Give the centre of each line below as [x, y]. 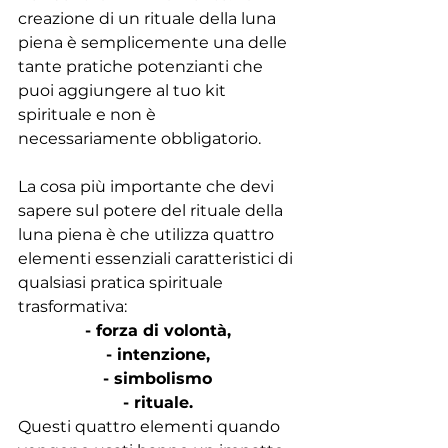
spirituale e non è [89, 114]
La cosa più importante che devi [148, 186]
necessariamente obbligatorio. [139, 138]
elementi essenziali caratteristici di [157, 258]
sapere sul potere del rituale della [152, 210]
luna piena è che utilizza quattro [148, 234]
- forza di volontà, [160, 330]
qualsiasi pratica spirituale [122, 282]
